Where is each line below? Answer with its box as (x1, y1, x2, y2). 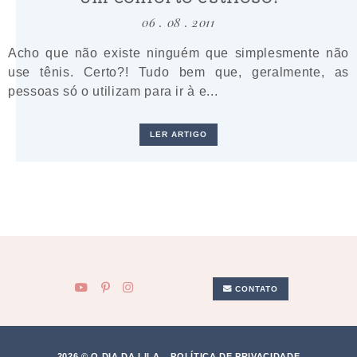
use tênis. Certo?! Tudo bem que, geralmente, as (8, 64, 349, 79)
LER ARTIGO (149, 129, 208, 139)
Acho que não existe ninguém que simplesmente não (8, 45, 349, 60)
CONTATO (231, 284, 279, 293)
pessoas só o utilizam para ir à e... (8, 83, 218, 98)
